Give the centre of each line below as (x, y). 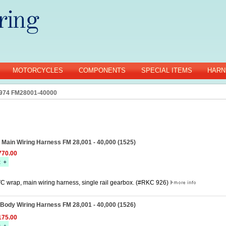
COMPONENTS (102, 70)
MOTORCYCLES (38, 70)
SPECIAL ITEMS (167, 70)
